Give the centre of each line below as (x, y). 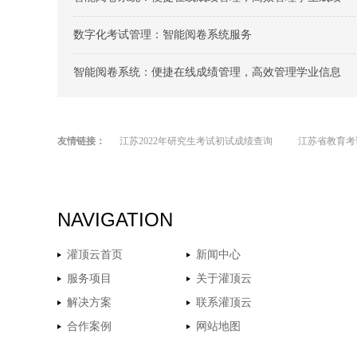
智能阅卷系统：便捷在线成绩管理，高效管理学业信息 (207, 72)
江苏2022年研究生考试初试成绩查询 (196, 141)
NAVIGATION (115, 219)
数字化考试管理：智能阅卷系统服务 (163, 34)
